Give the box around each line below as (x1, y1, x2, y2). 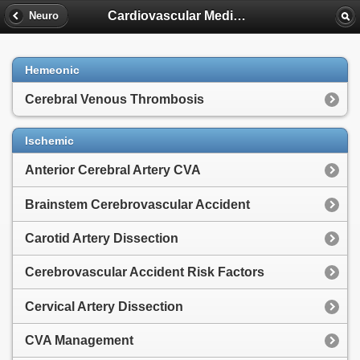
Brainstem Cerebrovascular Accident (25, 197, 250, 211)
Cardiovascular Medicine (233, 8, 247, 22)
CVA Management (25, 333, 133, 348)
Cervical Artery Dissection (25, 299, 183, 313)
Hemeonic (25, 63, 80, 76)
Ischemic (25, 133, 74, 147)
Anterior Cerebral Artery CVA (25, 163, 201, 178)
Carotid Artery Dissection (25, 231, 178, 245)
